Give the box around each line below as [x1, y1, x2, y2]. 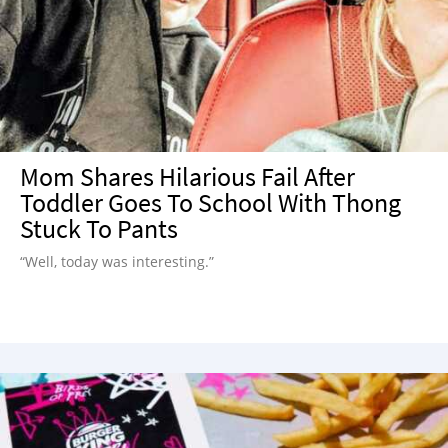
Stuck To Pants [20, 212, 178, 245]
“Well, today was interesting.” [20, 252, 214, 271]
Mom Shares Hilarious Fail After [20, 160, 355, 193]
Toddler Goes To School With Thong [20, 186, 401, 219]
